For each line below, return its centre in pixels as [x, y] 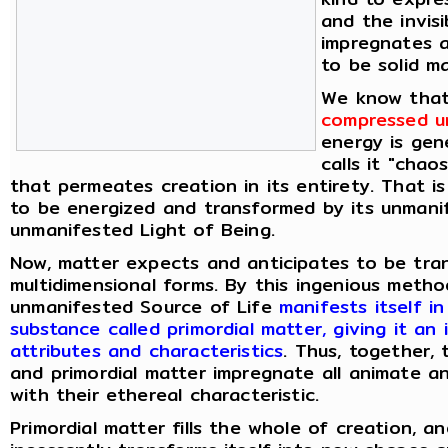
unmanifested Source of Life [144, 306]
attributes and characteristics [147, 350]
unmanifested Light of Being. [142, 229]
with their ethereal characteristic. [165, 394]
